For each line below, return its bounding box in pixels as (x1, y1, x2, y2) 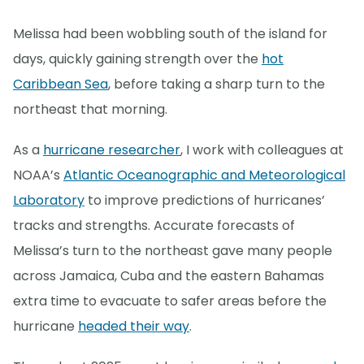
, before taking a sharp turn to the (108, 75, 325, 94)
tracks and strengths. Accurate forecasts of (13, 216, 295, 236)
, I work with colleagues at (180, 141, 344, 160)
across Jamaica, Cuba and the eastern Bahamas (13, 266, 324, 286)
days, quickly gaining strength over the (13, 50, 262, 69)
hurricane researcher (43, 141, 180, 160)
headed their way (78, 317, 189, 336)
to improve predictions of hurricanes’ (84, 191, 325, 210)
